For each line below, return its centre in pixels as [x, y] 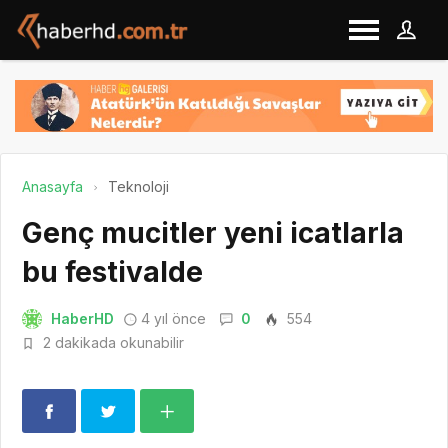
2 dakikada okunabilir [111, 342]
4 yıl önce [173, 318]
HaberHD [82, 318]
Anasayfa [52, 186]
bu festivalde [112, 271]
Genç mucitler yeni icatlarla [213, 232]
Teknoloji [138, 186]
